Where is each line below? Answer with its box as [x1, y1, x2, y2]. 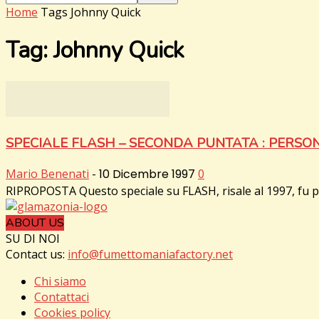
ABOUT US [6, 215, 64, 231]
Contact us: [6, 246, 68, 263]
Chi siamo [34, 273, 86, 290]
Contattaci [34, 289, 89, 305]
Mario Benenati [6, 166, 89, 182]
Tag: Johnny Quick [6, 35, 184, 66]
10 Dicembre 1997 [99, 166, 195, 183]
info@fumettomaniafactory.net [68, 246, 233, 263]
